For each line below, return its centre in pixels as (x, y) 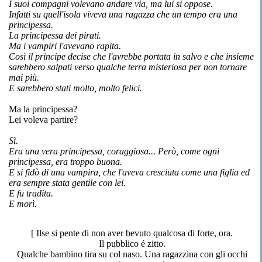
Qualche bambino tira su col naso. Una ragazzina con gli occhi (132, 254)
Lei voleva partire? (43, 120)
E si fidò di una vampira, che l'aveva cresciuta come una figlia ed (129, 172)
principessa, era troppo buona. (65, 162)
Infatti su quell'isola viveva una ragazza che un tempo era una (123, 14)
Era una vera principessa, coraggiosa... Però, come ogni (114, 151)
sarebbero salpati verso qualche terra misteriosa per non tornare (128, 67)
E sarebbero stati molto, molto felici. (75, 88)
